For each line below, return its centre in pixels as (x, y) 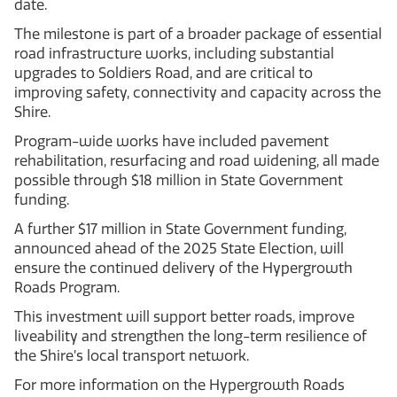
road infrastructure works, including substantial (174, 53)
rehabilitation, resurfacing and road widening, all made (197, 160)
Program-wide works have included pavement (171, 141)
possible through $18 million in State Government (179, 180)
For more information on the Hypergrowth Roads (179, 385)
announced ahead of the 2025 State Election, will (179, 248)
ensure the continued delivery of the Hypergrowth (183, 268)
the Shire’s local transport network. (133, 355)
